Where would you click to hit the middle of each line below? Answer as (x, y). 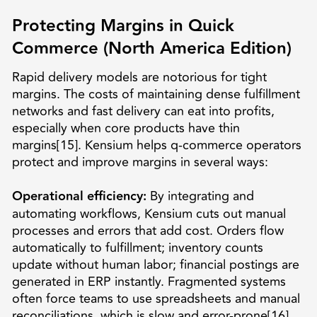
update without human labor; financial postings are (155, 264)
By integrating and (200, 196)
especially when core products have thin (126, 128)
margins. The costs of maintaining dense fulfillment (156, 94)
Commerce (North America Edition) (151, 48)
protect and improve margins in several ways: (140, 162)
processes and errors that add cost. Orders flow (148, 230)
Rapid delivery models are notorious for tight (139, 77)
